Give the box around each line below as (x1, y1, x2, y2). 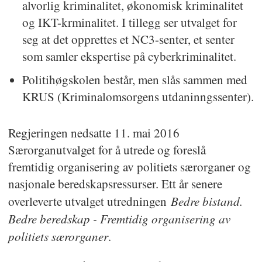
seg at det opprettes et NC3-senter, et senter (22, 31, 235, 48)
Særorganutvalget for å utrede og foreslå (8, 141, 206, 158)
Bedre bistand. (170, 192, 243, 209)
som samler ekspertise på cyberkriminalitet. (22, 48, 236, 65)
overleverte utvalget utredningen (8, 192, 171, 209)
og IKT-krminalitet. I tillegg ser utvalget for (22, 14, 237, 31)
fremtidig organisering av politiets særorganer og (8, 158, 251, 175)
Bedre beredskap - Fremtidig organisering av (8, 209, 230, 227)
